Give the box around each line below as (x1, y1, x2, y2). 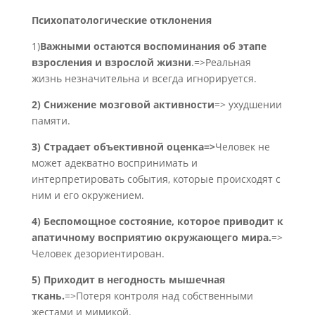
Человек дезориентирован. (31, 247, 165, 260)
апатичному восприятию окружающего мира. (31, 231, 271, 244)
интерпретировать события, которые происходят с (31, 172, 281, 186)
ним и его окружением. (31, 188, 144, 202)
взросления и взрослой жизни (31, 56, 191, 69)
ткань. (31, 289, 65, 302)
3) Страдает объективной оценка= (31, 140, 210, 153)
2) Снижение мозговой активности (31, 98, 214, 111)
